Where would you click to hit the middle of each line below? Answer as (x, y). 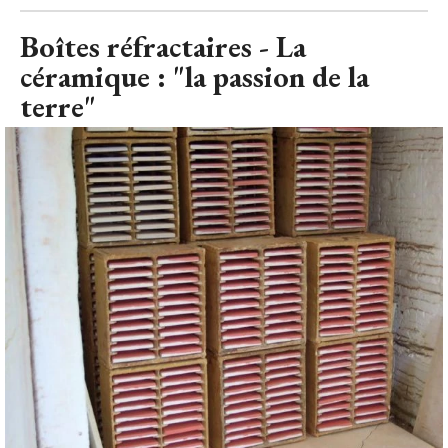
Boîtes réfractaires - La (163, 47)
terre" (58, 107)
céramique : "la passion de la (194, 77)
